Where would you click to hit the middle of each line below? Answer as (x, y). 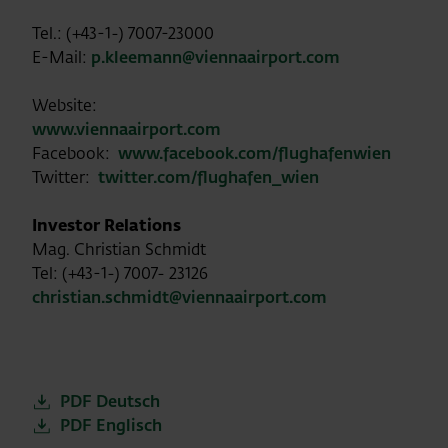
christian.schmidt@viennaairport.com (179, 297)
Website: (64, 105)
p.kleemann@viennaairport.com (215, 57)
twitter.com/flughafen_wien (208, 177)
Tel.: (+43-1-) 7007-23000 (213, 33)
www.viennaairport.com (126, 129)
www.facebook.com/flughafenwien (258, 153)
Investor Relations (106, 225)
